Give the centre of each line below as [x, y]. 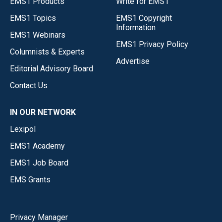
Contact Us [29, 86]
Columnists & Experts [47, 52]
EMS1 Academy [37, 146]
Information [136, 28]
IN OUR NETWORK [43, 112]
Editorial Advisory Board [52, 69]
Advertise [133, 61]
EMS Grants [30, 180]
